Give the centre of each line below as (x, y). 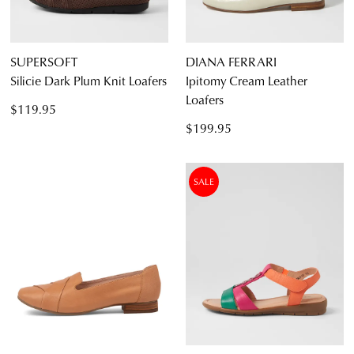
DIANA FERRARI (231, 61)
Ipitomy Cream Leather (247, 80)
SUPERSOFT (44, 61)
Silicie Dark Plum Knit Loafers (88, 80)
